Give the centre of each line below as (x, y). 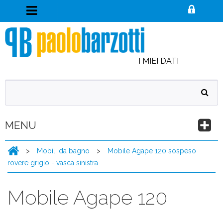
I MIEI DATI (158, 61)
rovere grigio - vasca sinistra (53, 163)
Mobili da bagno (64, 151)
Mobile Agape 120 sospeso (152, 151)
